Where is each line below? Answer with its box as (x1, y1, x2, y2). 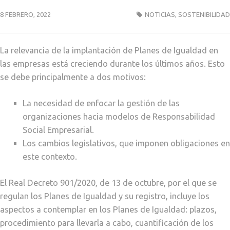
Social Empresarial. (23, 125, 94, 135)
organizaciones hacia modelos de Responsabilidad (23, 111, 215, 121)
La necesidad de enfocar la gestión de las (23, 98, 180, 108)
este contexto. (23, 151, 77, 161)
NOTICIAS (145, 11, 175, 18)
